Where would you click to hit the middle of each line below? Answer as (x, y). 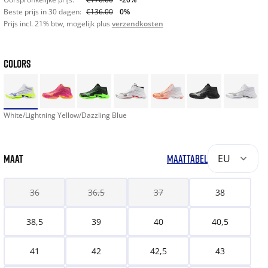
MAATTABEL (187, 159)
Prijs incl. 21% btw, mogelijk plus (57, 24)
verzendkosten (137, 24)
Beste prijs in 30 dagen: (42, 12)
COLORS (17, 63)
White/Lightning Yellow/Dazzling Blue (65, 115)
